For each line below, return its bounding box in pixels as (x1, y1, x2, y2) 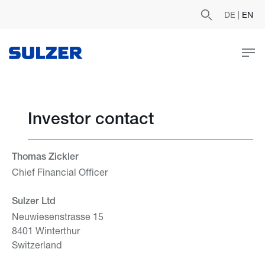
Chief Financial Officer (12, 166, 108, 177)
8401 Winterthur (12, 225, 80, 236)
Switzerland (12, 239, 62, 250)
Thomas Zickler (12, 153, 79, 163)
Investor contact (28, 112, 154, 129)
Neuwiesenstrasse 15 (12, 211, 104, 222)
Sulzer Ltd (12, 198, 56, 207)
